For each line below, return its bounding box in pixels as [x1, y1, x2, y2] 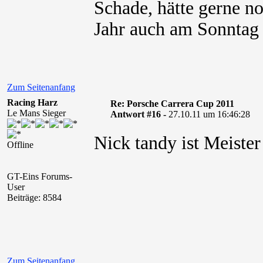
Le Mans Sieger [7, 108, 66, 118]
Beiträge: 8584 [7, 193, 62, 203]
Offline [7, 140, 33, 150]
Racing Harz [7, 97, 58, 107]
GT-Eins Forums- [7, 171, 72, 181]
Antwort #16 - [110, 109, 168, 119]
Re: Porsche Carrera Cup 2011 [110, 99, 234, 109]
